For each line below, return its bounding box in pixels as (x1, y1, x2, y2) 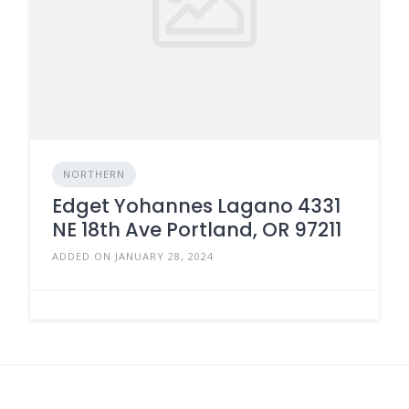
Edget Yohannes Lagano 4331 (52, 192, 341, 219)
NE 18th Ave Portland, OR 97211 (52, 215, 341, 243)
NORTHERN (63, 166, 125, 181)
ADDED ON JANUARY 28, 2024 (52, 248, 214, 263)
